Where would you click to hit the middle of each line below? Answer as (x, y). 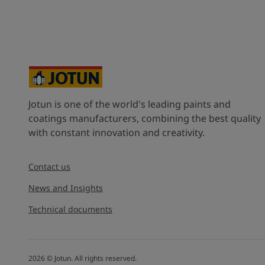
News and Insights (66, 188)
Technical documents (70, 209)
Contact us (49, 166)
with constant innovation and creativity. (117, 132)
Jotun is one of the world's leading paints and (130, 104)
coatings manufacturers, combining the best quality (145, 118)
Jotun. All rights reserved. (96, 258)
